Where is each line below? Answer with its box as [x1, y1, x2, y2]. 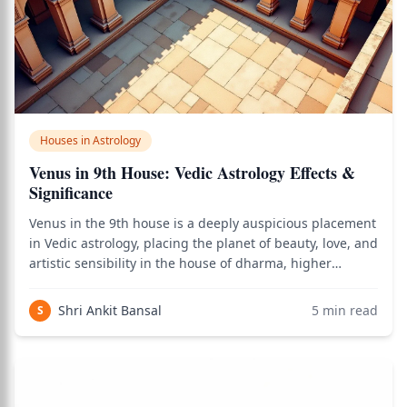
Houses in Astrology [40, 133, 141, 148]
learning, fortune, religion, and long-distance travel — [29, 274, 361, 292]
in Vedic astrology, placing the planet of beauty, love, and [29, 234, 378, 252]
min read [319, 302, 378, 319]
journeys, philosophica [29, 314, 167, 332]
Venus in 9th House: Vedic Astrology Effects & [29, 161, 355, 184]
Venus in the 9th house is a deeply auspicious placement [29, 214, 376, 232]
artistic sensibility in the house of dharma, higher [29, 254, 332, 272]
